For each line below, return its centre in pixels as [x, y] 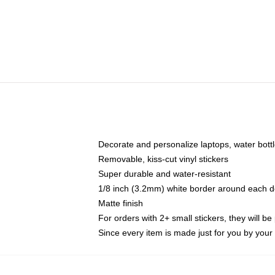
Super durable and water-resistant [165, 174]
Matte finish [121, 203]
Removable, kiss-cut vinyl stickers [163, 159]
